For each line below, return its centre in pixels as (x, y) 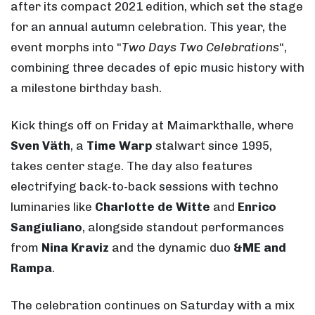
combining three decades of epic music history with (157, 67)
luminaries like (53, 206)
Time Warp (120, 145)
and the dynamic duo (171, 247)
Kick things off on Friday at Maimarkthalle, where (152, 125)
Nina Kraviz (75, 247)
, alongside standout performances (183, 227)
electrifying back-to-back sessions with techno (144, 186)
